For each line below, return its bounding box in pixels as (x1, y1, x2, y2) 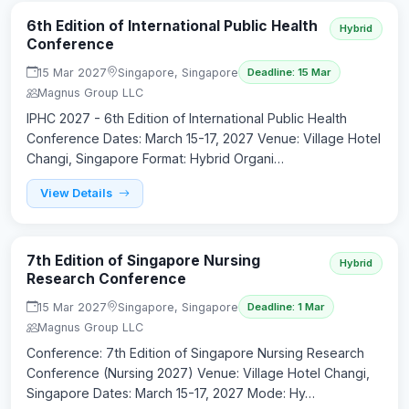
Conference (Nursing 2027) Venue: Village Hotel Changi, (26, 365, 370, 382)
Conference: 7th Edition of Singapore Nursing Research (26, 345, 364, 362)
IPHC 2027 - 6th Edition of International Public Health (26, 110, 347, 127)
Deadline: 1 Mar (247, 300, 325, 314)
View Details (40, 186, 115, 201)
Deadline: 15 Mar (247, 66, 331, 79)
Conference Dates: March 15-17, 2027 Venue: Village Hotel (26, 131, 381, 147)
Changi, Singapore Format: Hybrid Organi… (26, 151, 284, 167)
